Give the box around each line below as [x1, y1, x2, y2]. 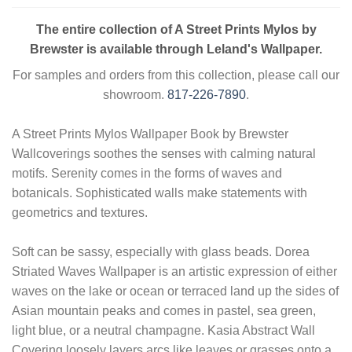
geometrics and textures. [12, 205, 148, 219]
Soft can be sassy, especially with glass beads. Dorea [12, 244, 310, 258]
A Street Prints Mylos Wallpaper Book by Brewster [12, 126, 288, 141]
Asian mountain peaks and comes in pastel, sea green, [12, 303, 316, 317]
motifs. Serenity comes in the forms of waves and [12, 166, 282, 180]
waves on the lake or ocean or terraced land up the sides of [12, 284, 339, 298]
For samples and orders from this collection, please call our [13, 68, 339, 82]
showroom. [103, 87, 167, 101]
